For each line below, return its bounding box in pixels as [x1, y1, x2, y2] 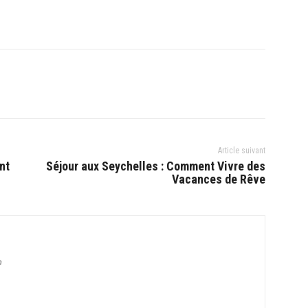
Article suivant [217, 146, 265, 155]
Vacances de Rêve [171, 172, 265, 186]
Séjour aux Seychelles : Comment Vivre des [45, 159, 265, 173]
